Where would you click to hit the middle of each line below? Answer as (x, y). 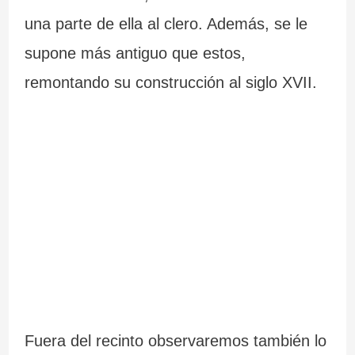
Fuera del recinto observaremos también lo (175, 341)
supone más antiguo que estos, (135, 53)
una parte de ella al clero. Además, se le (166, 24)
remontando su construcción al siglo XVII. (170, 83)
